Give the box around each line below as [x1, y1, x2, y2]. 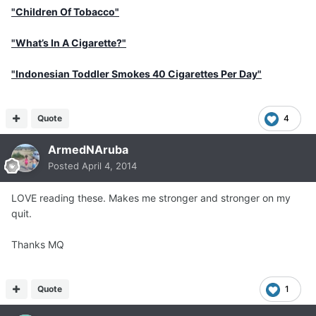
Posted [48, 160, 82, 172]
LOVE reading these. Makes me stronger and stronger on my [11, 192, 291, 205]
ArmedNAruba [48, 142, 128, 157]
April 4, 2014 [82, 160, 137, 172]
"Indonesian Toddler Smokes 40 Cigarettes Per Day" [11, 68, 262, 80]
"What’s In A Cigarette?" [11, 37, 126, 49]
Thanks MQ [11, 238, 64, 251]
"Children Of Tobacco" [11, 6, 119, 18]
